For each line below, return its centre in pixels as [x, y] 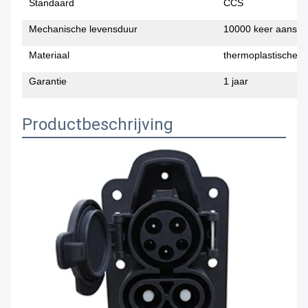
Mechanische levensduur [83, 29]
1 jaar [236, 81]
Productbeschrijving [98, 125]
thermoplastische [261, 55]
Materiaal [49, 55]
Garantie [48, 81]
